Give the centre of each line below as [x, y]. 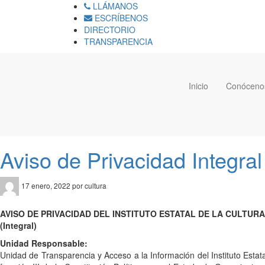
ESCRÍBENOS [120, 18]
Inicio [198, 86]
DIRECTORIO [110, 30]
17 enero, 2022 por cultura [64, 185]
